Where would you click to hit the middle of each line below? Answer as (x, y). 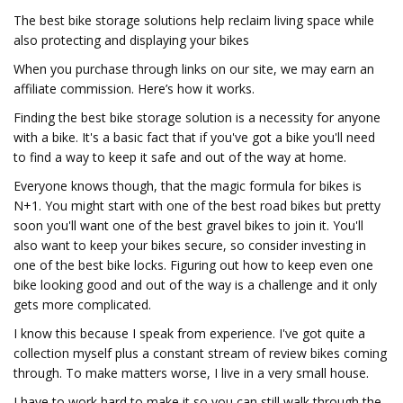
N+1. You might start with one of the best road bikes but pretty (197, 206)
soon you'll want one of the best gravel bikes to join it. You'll (188, 225)
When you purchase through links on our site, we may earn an (194, 69)
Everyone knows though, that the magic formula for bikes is (188, 186)
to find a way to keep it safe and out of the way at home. (180, 157)
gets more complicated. (82, 304)
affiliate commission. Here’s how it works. (134, 89)
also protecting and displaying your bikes (131, 40)
